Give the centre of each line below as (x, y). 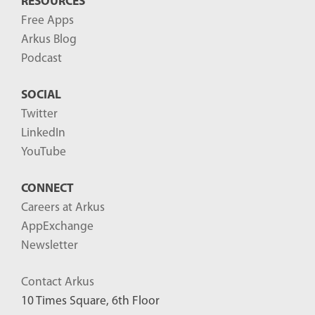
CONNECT (47, 189)
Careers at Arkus (63, 208)
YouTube (44, 153)
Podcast (41, 59)
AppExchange (57, 227)
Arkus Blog (49, 40)
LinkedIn (43, 134)
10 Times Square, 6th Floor (90, 302)
